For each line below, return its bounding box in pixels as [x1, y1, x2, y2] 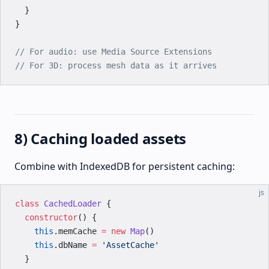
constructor [15, 213, 77, 222]
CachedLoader [39, 199, 101, 208]
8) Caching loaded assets [14, 128, 187, 148]
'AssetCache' [97, 240, 159, 250]
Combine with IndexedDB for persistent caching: [14, 160, 235, 173]
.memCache [53, 226, 101, 236]
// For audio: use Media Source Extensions [15, 47, 212, 56]
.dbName [53, 240, 92, 250]
